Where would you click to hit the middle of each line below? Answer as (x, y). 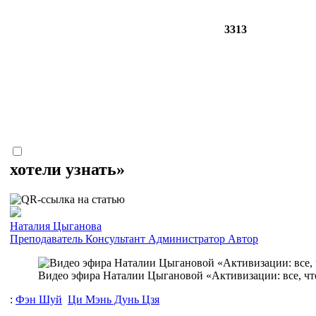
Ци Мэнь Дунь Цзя (114, 299)
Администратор (187, 238)
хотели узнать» (67, 169)
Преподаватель (46, 238)
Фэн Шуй (39, 299)
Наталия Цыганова (56, 226)
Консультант (115, 238)
